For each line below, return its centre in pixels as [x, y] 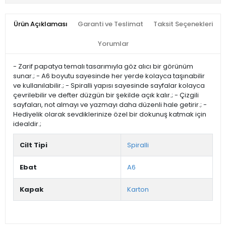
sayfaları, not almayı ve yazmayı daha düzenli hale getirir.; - [110, 105]
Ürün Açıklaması [40, 24]
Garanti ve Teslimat [110, 24]
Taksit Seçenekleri [183, 24]
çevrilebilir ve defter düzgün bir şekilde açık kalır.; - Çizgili [106, 95]
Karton [138, 190]
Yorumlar [113, 44]
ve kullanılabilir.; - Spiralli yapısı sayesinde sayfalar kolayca [109, 86]
